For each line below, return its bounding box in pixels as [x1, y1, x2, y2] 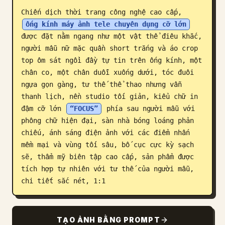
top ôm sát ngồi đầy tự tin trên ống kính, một [21, 56, 202, 64]
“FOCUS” [70, 104, 98, 113]
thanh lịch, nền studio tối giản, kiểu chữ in [21, 92, 198, 100]
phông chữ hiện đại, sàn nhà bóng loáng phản [21, 117, 194, 125]
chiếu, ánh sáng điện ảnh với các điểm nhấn [21, 129, 190, 137]
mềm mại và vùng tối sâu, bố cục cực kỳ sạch [21, 141, 194, 149]
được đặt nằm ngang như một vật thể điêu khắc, [21, 32, 202, 40]
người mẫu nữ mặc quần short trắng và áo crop [21, 44, 198, 52]
